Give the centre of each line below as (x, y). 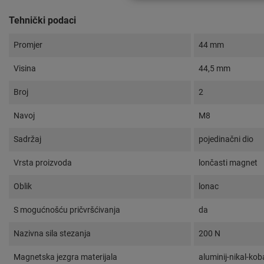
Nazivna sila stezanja (52, 234)
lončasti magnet (228, 163)
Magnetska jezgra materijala (65, 257)
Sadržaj (27, 139)
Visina (25, 69)
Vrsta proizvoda (43, 163)
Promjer (28, 45)
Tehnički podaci (42, 21)
